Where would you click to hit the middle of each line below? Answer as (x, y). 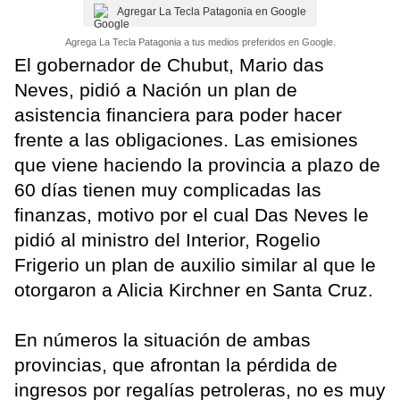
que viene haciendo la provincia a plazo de (197, 165)
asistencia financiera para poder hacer (178, 115)
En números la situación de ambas (162, 340)
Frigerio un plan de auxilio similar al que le (195, 265)
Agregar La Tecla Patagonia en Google (212, 12)
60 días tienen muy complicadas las (168, 190)
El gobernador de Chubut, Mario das (169, 65)
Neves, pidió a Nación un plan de (156, 90)
